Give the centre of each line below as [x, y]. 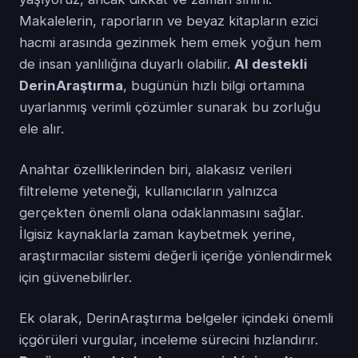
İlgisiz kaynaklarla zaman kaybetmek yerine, [157, 234]
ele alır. [42, 128]
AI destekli [271, 64]
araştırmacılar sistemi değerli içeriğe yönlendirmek [176, 255]
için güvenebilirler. [76, 277]
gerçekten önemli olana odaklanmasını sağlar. [161, 212]
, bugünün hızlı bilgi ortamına [214, 85]
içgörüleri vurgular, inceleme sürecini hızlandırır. [169, 339]
